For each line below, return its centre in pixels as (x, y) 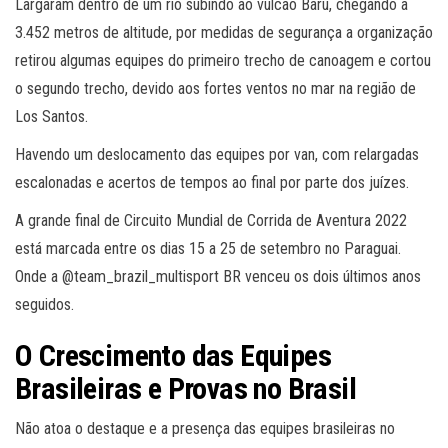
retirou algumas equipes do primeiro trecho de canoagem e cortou (223, 60)
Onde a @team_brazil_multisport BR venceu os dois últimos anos (218, 276)
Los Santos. (51, 116)
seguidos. (44, 304)
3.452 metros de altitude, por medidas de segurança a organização (224, 32)
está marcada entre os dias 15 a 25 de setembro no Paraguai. (208, 248)
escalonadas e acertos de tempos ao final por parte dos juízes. (212, 182)
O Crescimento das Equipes (173, 355)
